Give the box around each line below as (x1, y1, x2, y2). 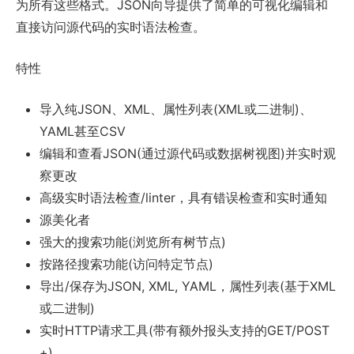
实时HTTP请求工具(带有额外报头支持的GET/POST (40, 322, 330, 338)
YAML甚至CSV (40, 122, 126, 139)
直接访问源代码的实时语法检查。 (16, 18, 205, 35)
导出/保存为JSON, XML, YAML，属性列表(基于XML (40, 277, 336, 294)
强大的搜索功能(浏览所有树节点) (40, 233, 226, 250)
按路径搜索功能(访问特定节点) (40, 255, 213, 272)
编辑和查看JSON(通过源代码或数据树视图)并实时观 (40, 145, 336, 161)
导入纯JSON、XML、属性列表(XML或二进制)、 (40, 100, 312, 117)
